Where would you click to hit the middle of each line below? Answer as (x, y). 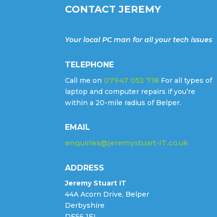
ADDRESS (85, 168)
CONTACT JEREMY (113, 9)
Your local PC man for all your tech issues (139, 40)
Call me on (85, 80)
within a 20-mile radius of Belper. (123, 102)
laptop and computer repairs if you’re (130, 91)
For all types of (186, 80)
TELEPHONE (90, 64)
